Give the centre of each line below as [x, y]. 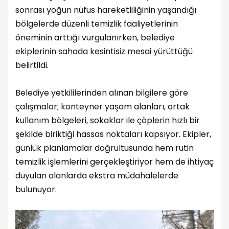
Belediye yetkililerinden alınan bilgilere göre [102, 93]
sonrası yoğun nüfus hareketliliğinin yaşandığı [106, 10]
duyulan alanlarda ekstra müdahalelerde [97, 176]
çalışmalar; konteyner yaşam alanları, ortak [102, 107]
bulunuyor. [36, 190]
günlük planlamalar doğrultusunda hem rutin [105, 148]
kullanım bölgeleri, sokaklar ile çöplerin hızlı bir [108, 121]
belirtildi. [32, 65]
